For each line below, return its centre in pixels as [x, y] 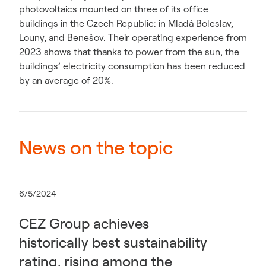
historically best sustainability [113, 242]
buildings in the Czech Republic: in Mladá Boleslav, [126, 23]
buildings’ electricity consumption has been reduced [132, 66]
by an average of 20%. [66, 80]
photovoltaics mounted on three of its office [114, 9]
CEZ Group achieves [84, 223]
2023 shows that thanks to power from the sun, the [129, 52]
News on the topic [96, 147]
